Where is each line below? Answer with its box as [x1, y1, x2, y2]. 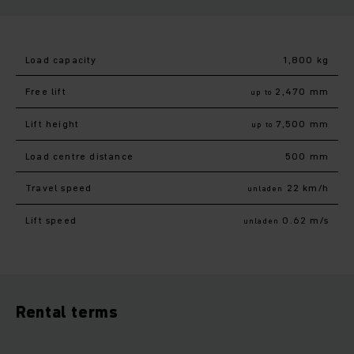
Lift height [25, 117, 80, 130]
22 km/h [283, 181, 329, 194]
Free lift [25, 85, 66, 98]
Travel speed [25, 181, 92, 194]
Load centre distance [25, 149, 134, 163]
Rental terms [16, 301, 119, 323]
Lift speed [25, 213, 77, 227]
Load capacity [25, 53, 97, 66]
